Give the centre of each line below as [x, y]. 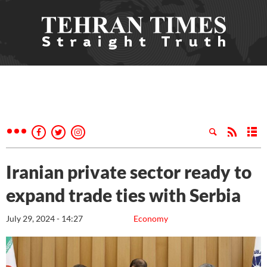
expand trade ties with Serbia [123, 195]
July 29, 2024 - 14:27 [44, 218]
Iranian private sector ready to [129, 172]
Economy [151, 218]
